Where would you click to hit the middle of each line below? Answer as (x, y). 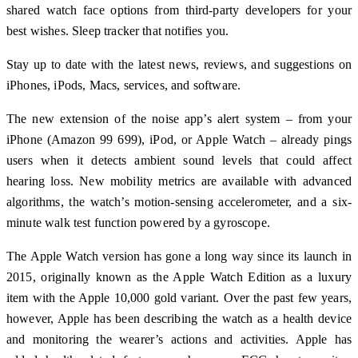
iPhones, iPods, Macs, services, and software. (124, 85)
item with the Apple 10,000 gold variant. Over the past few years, (179, 297)
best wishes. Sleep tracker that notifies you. (118, 30)
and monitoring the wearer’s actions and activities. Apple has (179, 339)
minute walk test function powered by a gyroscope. (138, 222)
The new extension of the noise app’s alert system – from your (179, 118)
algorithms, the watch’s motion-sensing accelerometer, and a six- (179, 201)
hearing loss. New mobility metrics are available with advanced (179, 181)
